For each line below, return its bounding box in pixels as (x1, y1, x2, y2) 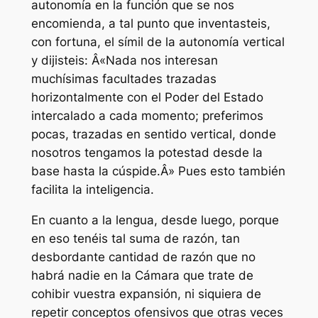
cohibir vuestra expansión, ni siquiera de (31, 287, 261, 302)
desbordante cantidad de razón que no (31, 250, 256, 265)
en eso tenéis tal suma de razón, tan (31, 231, 240, 246)
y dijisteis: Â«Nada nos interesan (31, 53, 218, 68)
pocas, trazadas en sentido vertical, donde (31, 127, 276, 142)
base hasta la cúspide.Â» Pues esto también (31, 164, 285, 179)
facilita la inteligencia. (31, 182, 154, 197)
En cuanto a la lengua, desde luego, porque (31, 213, 279, 228)
